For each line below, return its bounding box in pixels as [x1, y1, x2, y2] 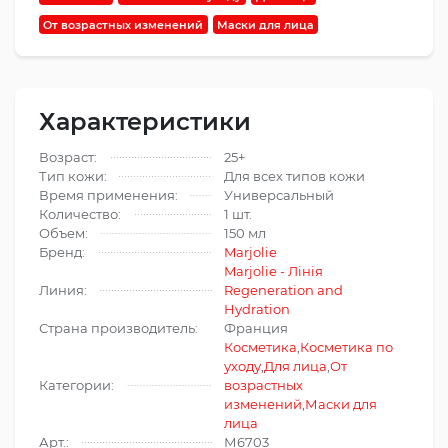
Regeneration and [224, 282, 343, 299]
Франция [224, 320, 288, 337]
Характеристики [39, 107, 251, 137]
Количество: [39, 206, 121, 223]
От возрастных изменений [43, 17, 204, 32]
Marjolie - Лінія [224, 263, 323, 280]
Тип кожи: [39, 168, 107, 185]
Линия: [39, 282, 87, 299]
